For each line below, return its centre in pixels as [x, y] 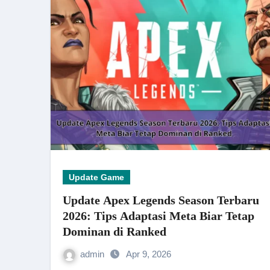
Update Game [96, 177]
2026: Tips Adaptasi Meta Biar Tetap [159, 216]
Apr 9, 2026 [149, 254]
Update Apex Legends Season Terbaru [161, 200]
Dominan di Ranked [115, 231]
